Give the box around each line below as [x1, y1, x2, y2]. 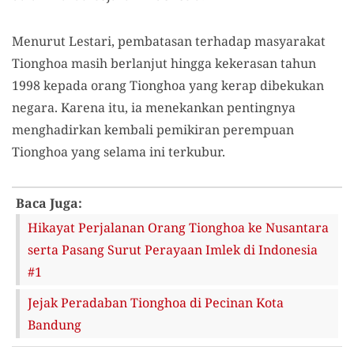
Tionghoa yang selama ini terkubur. [12, 143, 225, 160]
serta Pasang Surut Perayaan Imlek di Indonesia [28, 241, 318, 258]
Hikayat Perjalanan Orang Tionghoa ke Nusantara [28, 219, 329, 236]
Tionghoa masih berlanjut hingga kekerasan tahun [12, 55, 316, 72]
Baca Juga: [16, 194, 82, 212]
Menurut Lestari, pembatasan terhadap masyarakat [12, 32, 326, 50]
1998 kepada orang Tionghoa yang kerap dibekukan [12, 77, 324, 94]
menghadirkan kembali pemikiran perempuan [12, 121, 294, 138]
